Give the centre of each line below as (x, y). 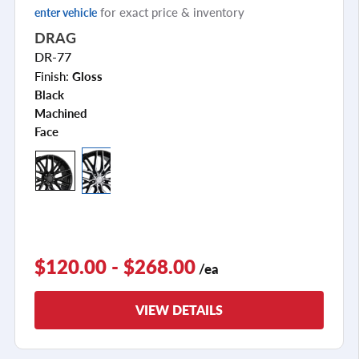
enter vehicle (66, 12)
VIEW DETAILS (179, 309)
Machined (61, 113)
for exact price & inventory (171, 11)
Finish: (53, 75)
